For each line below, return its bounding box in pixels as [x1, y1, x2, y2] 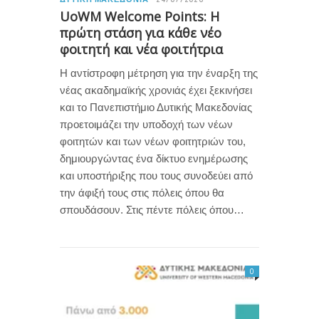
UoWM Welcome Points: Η [60, 7, 219, 25]
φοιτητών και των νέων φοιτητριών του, [60, 135, 246, 147]
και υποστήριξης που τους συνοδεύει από [60, 169, 253, 182]
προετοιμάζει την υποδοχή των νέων [60, 117, 233, 130]
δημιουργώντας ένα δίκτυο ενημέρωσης [60, 152, 248, 164]
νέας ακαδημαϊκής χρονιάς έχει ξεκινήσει [60, 83, 252, 96]
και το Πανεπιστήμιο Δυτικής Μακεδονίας [60, 100, 252, 113]
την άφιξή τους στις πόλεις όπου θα [60, 186, 224, 199]
